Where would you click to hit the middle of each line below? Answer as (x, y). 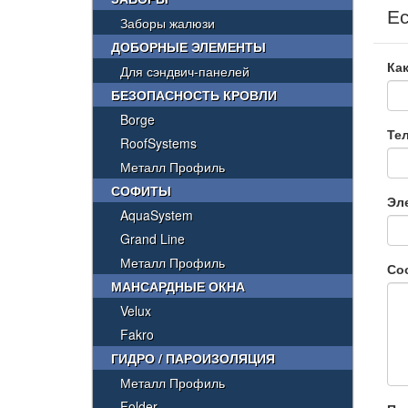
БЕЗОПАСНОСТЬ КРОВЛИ (194, 95)
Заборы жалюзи (168, 23)
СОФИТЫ (141, 190)
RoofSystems (158, 143)
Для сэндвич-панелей (185, 71)
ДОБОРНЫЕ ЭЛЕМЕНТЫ (189, 46)
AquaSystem (157, 215)
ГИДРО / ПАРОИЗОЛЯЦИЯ (193, 358)
